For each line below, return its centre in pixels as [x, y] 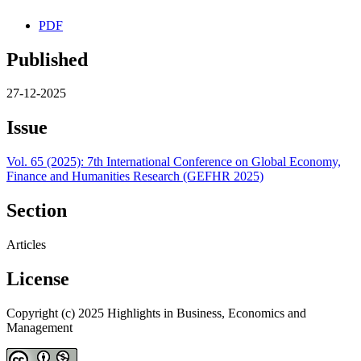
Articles [26, 245]
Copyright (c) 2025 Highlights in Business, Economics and [156, 313]
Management [39, 327]
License [38, 278]
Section [37, 211]
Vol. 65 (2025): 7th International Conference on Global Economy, [174, 162]
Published [47, 59]
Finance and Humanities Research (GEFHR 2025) [135, 176]
